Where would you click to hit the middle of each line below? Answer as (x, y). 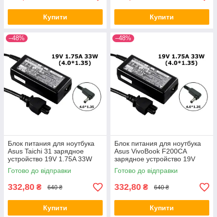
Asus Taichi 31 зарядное (46, 151)
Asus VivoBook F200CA (150, 151)
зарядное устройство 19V (155, 159)
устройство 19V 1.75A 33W (50, 159)
